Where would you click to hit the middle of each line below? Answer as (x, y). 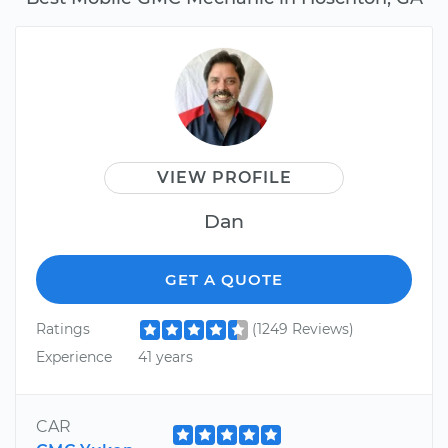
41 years (165, 356)
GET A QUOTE (224, 280)
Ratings (63, 329)
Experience (74, 356)
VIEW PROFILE (224, 178)
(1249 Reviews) (302, 329)
